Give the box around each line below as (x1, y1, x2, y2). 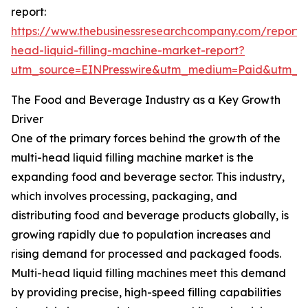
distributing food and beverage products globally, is (11, 208, 289, 223)
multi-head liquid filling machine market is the (11, 151, 254, 165)
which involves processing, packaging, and (11, 189, 237, 203)
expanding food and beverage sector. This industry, (11, 170, 285, 184)
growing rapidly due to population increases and (11, 228, 271, 242)
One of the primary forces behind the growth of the (11, 131, 280, 146)
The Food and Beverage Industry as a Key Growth (11, 93, 280, 107)
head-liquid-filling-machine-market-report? (11, 43, 245, 58)
